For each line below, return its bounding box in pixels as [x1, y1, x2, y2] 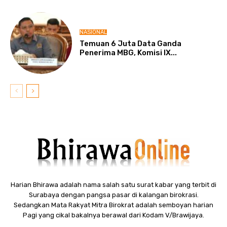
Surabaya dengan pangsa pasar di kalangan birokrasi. [28, 191, 199, 199]
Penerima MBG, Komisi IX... [80, 48, 177, 57]
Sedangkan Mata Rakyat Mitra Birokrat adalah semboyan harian [14, 201, 213, 209]
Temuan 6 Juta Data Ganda [80, 39, 182, 48]
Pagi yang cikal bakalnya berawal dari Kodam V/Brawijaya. [23, 211, 204, 219]
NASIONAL [80, 28, 107, 35]
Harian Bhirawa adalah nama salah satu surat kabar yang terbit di [11, 181, 216, 189]
